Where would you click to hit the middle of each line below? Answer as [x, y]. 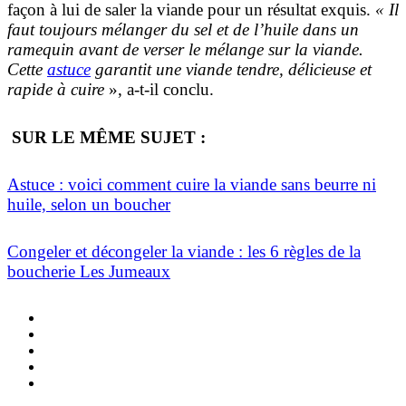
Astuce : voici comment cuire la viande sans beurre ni [192, 184]
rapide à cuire [56, 90]
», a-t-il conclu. [161, 90]
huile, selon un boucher [89, 204]
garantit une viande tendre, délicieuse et [231, 70]
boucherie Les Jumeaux [89, 272]
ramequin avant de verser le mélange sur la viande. [185, 50]
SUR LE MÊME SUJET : [106, 137]
